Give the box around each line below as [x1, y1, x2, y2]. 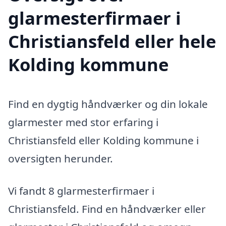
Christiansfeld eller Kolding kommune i [8, 133, 199, 148]
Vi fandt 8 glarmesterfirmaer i [8, 184, 154, 198]
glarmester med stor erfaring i [8, 115, 158, 130]
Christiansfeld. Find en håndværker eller [8, 202, 206, 216]
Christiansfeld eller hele [8, 29, 216, 53]
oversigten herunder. [8, 151, 113, 166]
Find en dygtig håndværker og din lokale [8, 97, 208, 111]
